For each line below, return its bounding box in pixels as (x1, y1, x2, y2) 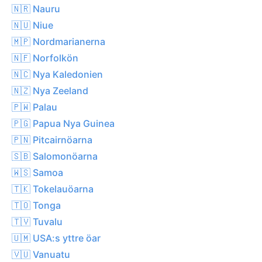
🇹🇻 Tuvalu (12, 215, 63, 227)
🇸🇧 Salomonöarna (12, 150, 98, 162)
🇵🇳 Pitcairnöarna (12, 133, 92, 146)
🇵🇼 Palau (12, 101, 57, 113)
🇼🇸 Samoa (12, 166, 63, 178)
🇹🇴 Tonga (12, 199, 61, 211)
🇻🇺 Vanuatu (12, 248, 70, 260)
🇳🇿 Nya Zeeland (12, 84, 88, 96)
